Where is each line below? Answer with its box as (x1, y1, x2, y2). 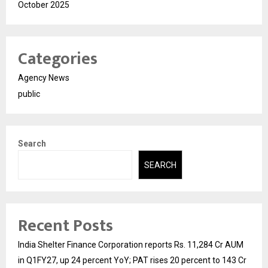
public (18, 89, 40, 99)
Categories (18, 45, 98, 74)
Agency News (18, 73, 69, 83)
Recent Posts (18, 211, 113, 240)
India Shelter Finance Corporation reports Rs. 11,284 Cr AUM (18, 239, 243, 249)
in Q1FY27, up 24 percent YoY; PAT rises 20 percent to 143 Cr (18, 255, 246, 265)
